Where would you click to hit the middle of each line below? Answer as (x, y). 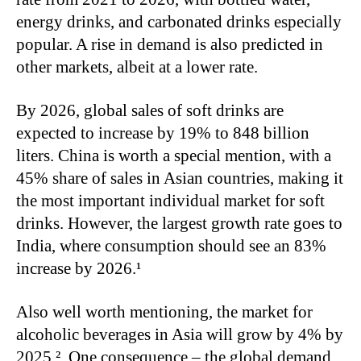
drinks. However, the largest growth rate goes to (179, 223)
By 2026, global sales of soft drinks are (150, 110)
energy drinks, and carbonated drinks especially (179, 21)
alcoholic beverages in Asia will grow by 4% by (180, 334)
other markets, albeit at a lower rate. (139, 66)
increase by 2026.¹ (83, 268)
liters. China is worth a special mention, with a (174, 155)
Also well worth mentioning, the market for (164, 311)
